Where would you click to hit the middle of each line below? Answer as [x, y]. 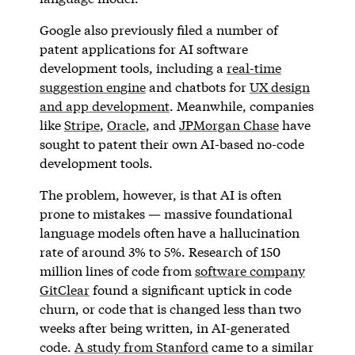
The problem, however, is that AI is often [160, 194]
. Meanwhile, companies [241, 105]
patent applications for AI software [143, 48]
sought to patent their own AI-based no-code [172, 143]
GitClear [64, 289]
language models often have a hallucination [169, 232]
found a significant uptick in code [190, 289]
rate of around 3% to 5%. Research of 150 [160, 251]
